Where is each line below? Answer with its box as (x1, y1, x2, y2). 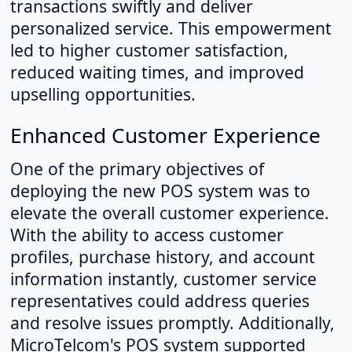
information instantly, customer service (9, 267, 317, 291)
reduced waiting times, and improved (9, 60, 304, 83)
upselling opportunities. (9, 82, 196, 105)
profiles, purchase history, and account (9, 245, 315, 269)
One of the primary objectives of (9, 157, 264, 181)
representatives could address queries (9, 289, 310, 313)
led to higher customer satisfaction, (9, 38, 288, 61)
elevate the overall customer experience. (9, 201, 329, 225)
